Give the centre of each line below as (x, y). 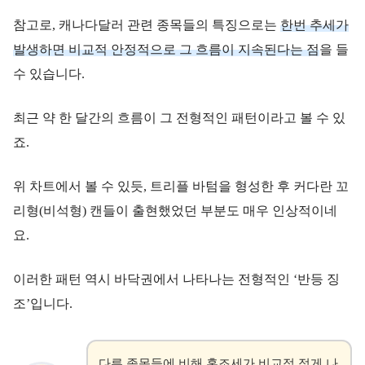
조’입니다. (43, 303)
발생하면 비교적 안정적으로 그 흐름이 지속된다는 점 (166, 49)
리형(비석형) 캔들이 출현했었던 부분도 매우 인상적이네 (175, 210)
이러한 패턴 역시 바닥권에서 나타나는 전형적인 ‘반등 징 (176, 279)
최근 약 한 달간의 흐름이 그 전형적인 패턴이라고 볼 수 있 (179, 117)
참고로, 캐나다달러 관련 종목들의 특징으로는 (147, 24)
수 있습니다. (49, 73)
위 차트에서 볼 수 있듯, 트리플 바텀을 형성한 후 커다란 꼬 (181, 186)
